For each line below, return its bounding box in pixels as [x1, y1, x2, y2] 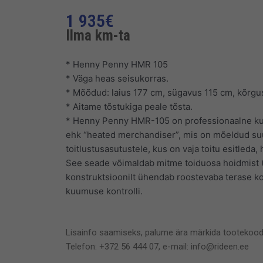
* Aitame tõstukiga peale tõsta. [66, 100, 193, 112]
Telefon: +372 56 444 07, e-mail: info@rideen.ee [66, 241, 249, 252]
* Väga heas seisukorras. [66, 72, 168, 84]
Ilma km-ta [66, 26, 130, 44]
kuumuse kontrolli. [66, 185, 143, 197]
